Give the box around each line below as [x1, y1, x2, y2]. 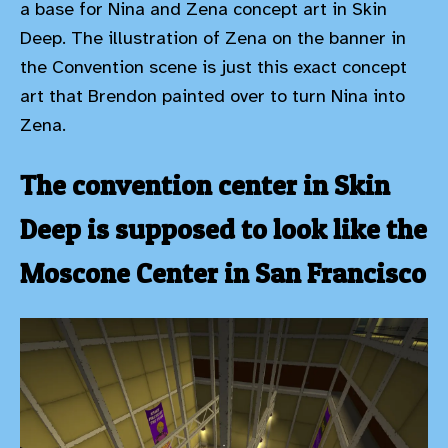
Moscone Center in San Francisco [20, 256, 426, 291]
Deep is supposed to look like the [20, 212, 427, 247]
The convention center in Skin [20, 168, 390, 203]
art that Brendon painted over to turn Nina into [20, 85, 405, 108]
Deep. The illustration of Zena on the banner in [20, 27, 406, 50]
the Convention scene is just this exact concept [20, 56, 407, 79]
